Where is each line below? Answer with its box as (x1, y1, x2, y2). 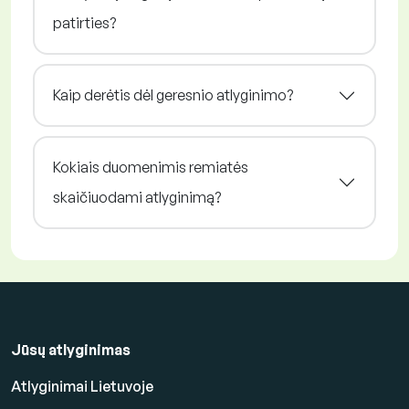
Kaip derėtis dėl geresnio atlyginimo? (53, 86, 293, 105)
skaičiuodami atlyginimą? (53, 188, 221, 207)
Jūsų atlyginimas (11, 341, 131, 360)
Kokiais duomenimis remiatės (53, 158, 248, 177)
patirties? (53, 14, 116, 33)
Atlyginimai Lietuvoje (11, 377, 153, 396)
